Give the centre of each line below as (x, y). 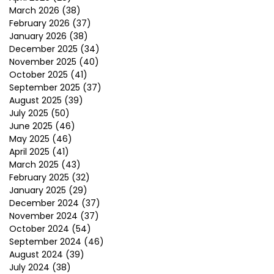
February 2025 (39, 177)
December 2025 (43, 49)
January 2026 (38, 36)
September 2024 (45, 242)
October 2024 (39, 229)
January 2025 (38, 190)
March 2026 (34, 10)
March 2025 (34, 165)
